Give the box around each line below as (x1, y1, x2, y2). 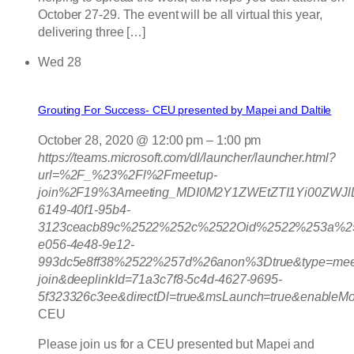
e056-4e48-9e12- (38, 238, 134, 252)
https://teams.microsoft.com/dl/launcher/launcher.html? (38, 151, 336, 165)
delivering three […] (38, 24, 146, 39)
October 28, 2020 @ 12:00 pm (38, 134, 204, 148)
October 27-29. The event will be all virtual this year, (38, 7, 322, 21)
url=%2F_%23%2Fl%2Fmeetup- (38, 168, 217, 183)
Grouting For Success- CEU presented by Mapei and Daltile (38, 104, 332, 117)
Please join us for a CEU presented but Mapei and (38, 337, 315, 352)
